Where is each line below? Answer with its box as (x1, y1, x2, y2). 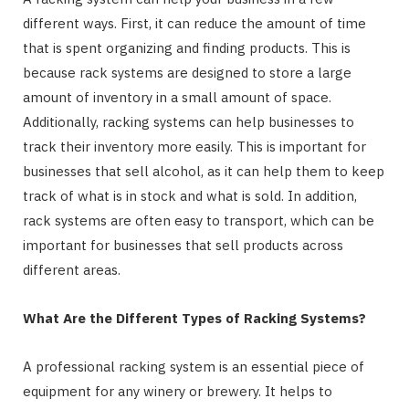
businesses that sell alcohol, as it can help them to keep (23, 162, 384, 180)
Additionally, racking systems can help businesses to (23, 112, 354, 131)
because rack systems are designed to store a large (23, 63, 351, 81)
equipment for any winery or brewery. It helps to (23, 382, 332, 400)
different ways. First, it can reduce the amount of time (23, 14, 366, 32)
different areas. (23, 260, 121, 278)
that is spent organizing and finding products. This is (23, 38, 351, 57)
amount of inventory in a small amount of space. (23, 88, 331, 106)
